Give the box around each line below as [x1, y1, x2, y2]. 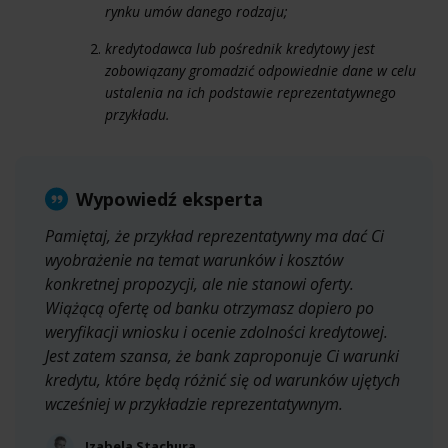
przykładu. [105, 104, 170, 124]
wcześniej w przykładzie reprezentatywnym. [45, 392, 343, 415]
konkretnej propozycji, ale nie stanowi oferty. [45, 272, 354, 295]
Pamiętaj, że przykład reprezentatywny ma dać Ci [45, 224, 384, 247]
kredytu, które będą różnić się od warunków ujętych [45, 368, 400, 391]
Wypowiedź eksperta [76, 186, 263, 211]
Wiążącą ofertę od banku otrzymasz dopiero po [45, 296, 374, 319]
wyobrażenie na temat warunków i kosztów [45, 248, 343, 271]
